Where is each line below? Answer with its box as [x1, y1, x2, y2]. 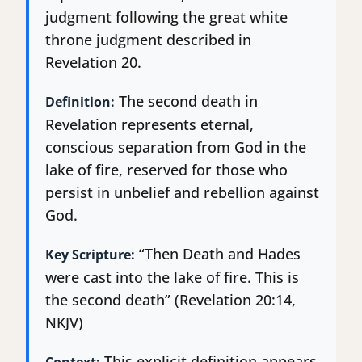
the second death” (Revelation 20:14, [45, 290, 296, 310]
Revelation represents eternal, [45, 115, 254, 135]
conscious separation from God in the [45, 137, 306, 158]
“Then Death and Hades [135, 244, 301, 264]
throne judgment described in [45, 30, 251, 50]
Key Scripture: [45, 246, 135, 264]
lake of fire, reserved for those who [45, 160, 288, 180]
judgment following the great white [45, 7, 288, 27]
